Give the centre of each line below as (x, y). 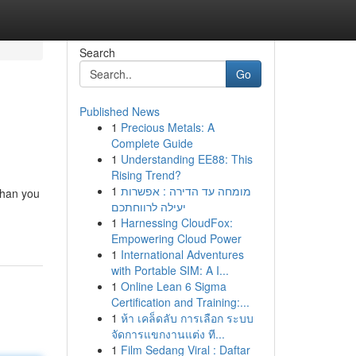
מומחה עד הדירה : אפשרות (186, 191)
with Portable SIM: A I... (170, 270)
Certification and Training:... (180, 302)
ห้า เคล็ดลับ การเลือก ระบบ (187, 318)
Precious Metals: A (167, 127)
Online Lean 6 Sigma (173, 286)
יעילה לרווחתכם (148, 207)
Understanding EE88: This (186, 159)
